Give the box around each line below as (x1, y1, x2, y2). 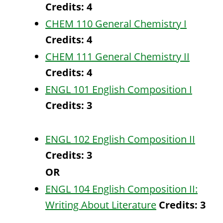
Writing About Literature (45, 198, 156, 212)
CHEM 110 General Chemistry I (45, 17, 187, 30)
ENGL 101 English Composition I (45, 83, 192, 96)
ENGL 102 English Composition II (45, 132, 195, 146)
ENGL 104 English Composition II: (45, 182, 198, 196)
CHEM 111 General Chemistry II (45, 50, 190, 63)
